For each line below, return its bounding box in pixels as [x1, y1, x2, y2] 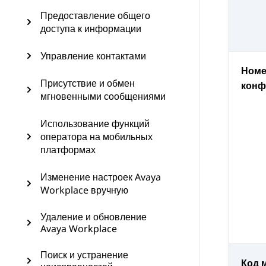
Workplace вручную [40, 183, 128, 197]
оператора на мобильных [40, 130, 153, 143]
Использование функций [40, 117, 150, 130]
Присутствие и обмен [40, 77, 135, 90]
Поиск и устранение [40, 248, 128, 261]
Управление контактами [40, 49, 146, 62]
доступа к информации [40, 22, 141, 35]
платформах [40, 143, 96, 156]
